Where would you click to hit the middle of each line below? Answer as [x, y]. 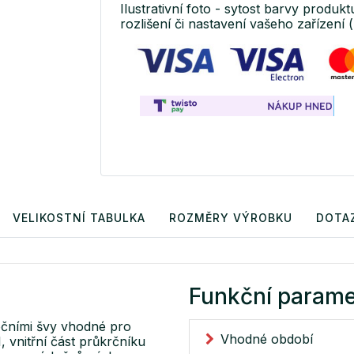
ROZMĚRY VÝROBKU [231, 218]
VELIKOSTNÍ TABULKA [79, 218]
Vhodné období [267, 339]
